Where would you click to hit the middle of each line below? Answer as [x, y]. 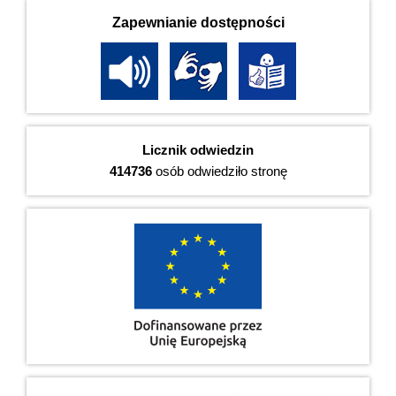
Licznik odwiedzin [198, 149]
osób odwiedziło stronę [219, 171]
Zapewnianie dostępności [198, 22]
